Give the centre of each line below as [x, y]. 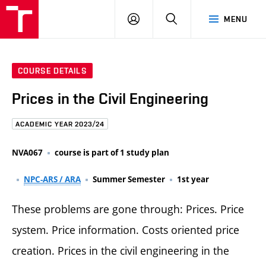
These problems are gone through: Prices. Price [128, 209]
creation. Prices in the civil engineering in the [121, 250]
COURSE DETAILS [52, 71]
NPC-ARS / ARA [52, 179]
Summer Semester [129, 179]
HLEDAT [193, 18]
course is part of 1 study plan [112, 152]
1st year [193, 179]
